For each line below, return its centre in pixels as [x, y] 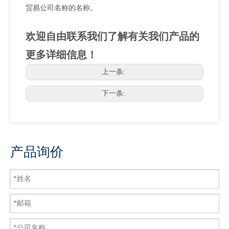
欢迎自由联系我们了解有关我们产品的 [112, 37]
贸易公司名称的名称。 [61, 8]
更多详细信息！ [61, 55]
